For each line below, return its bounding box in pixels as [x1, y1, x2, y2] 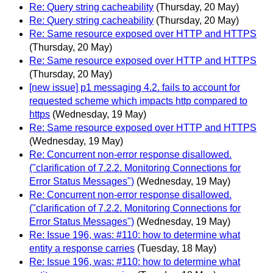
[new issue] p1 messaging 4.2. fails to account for [29, 82, 240, 93]
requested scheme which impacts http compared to [29, 95, 247, 106]
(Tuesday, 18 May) [137, 243, 216, 253]
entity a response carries [29, 243, 135, 253]
